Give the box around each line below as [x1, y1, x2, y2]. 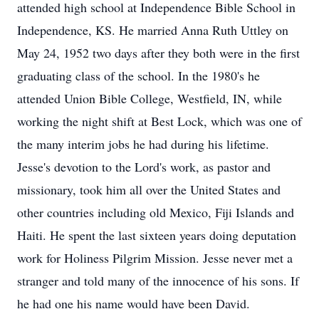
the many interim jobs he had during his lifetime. [17, 135, 269, 152]
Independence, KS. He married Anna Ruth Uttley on [17, 21, 288, 38]
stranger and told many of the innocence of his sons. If [17, 272, 299, 289]
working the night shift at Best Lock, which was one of [17, 113, 302, 130]
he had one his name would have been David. [17, 295, 250, 312]
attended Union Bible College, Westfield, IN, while [17, 90, 282, 107]
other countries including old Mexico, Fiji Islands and [17, 204, 294, 221]
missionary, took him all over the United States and [17, 181, 281, 198]
